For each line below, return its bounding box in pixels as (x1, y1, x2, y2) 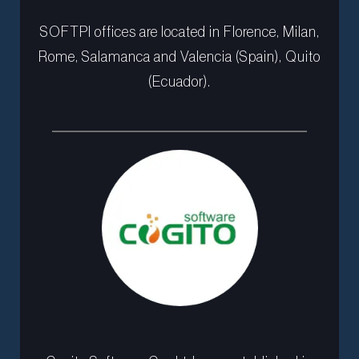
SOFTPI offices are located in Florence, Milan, (39, 25, 320, 40)
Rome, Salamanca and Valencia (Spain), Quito (38, 50, 321, 65)
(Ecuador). (148, 75, 211, 90)
